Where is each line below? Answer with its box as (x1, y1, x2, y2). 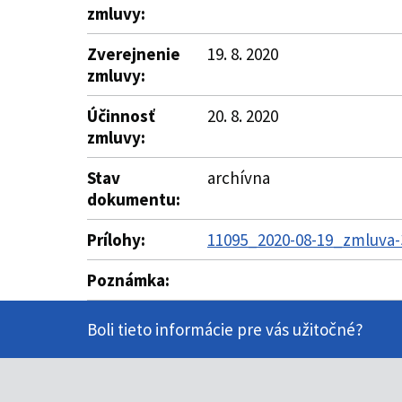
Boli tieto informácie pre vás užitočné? (87, 319, 363, 340)
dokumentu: (87, 188, 180, 210)
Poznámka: (87, 269, 170, 291)
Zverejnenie (87, 43, 180, 65)
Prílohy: (87, 229, 145, 250)
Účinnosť (87, 105, 155, 127)
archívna (207, 167, 270, 188)
